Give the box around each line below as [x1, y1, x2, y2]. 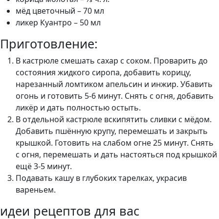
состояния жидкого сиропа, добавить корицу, [16, 67, 191, 78]
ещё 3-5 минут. [16, 161, 72, 172]
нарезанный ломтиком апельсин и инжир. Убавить [16, 79, 213, 89]
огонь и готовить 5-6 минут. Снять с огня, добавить [16, 90, 214, 101]
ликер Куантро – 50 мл [16, 17, 101, 28]
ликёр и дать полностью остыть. [16, 102, 141, 113]
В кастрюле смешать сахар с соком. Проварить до [16, 55, 208, 66]
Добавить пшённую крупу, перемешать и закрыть [16, 126, 208, 136]
